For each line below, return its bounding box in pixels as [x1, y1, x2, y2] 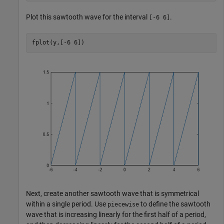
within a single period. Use [26, 200, 107, 208]
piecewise [107, 201, 139, 208]
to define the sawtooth [139, 200, 210, 208]
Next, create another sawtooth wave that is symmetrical [26, 189, 199, 198]
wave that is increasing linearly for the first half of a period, [26, 210, 206, 219]
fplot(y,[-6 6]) [31, 39, 84, 46]
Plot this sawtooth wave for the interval [26, 12, 149, 21]
